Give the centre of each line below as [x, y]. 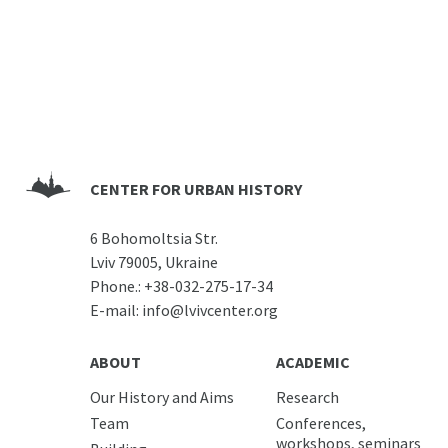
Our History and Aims [161, 397]
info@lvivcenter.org [209, 310]
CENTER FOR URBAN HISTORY [195, 189]
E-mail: [114, 310]
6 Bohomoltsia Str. [153, 238]
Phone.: [115, 286]
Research [308, 397]
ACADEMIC [313, 362]
